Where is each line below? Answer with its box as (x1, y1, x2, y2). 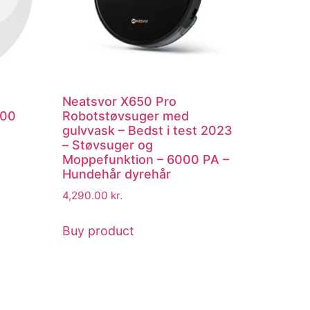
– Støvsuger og (62, 137, 154, 152)
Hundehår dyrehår (62, 166, 172, 181)
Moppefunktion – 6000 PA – (62, 152, 230, 167)
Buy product (62, 223, 135, 238)
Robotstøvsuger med (62, 108, 190, 123)
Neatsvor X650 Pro (62, 93, 177, 109)
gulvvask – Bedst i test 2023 (62, 122, 233, 138)
